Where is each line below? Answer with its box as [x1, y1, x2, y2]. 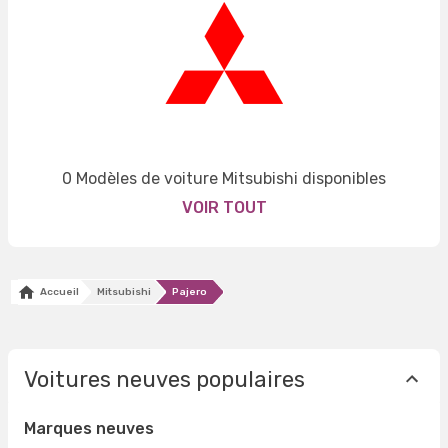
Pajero [172, 286, 207, 299]
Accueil [36, 286, 79, 299]
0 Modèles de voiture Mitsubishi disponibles [62, 169, 386, 189]
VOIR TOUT [181, 198, 267, 218]
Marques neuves [24, 419, 154, 439]
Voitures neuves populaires [24, 365, 305, 393]
